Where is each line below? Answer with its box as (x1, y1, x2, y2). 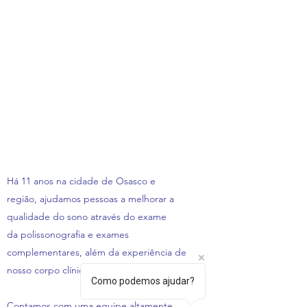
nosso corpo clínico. (7, 264, 92, 276)
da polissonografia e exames (7, 228, 129, 241)
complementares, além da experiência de (7, 246, 186, 258)
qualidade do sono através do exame (7, 210, 167, 223)
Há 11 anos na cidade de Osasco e (7, 175, 156, 187)
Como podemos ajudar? (91, 275, 195, 286)
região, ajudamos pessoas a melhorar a (7, 193, 174, 205)
